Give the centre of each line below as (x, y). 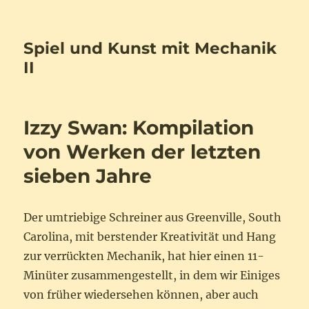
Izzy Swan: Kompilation (139, 128)
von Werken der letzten (142, 152)
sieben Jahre (88, 176)
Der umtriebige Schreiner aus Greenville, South (153, 217)
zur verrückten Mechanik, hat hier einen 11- (144, 256)
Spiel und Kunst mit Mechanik (150, 48)
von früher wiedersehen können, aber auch (141, 295)
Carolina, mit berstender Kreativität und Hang (150, 237)
